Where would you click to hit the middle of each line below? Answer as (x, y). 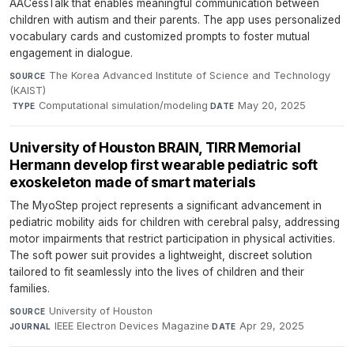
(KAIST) (28, 90)
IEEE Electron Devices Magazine (132, 326)
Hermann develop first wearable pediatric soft (164, 164)
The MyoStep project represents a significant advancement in (166, 205)
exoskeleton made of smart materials (133, 182)
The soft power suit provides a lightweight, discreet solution (161, 255)
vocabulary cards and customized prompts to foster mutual (160, 36)
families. (30, 288)
